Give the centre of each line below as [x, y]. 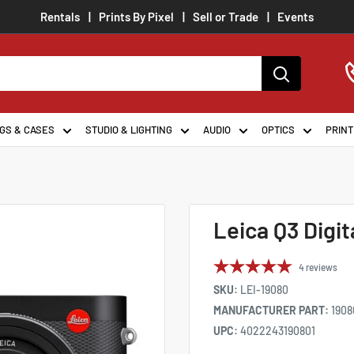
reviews [322, 267]
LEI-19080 [264, 290]
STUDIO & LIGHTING [129, 130]
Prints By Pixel [136, 17]
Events [296, 17]
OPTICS [278, 130]
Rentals [60, 17]
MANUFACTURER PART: [272, 310]
